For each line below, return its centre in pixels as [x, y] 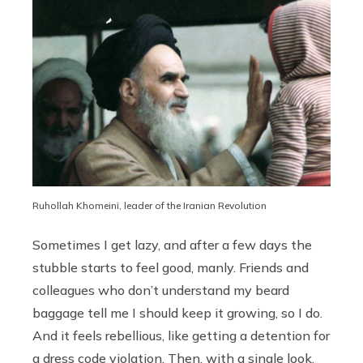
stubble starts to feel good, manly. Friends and [171, 267]
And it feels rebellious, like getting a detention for [181, 335]
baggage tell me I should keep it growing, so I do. [177, 312]
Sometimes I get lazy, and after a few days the [172, 244]
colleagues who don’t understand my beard [161, 290]
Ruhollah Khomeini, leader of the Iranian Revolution [149, 205]
